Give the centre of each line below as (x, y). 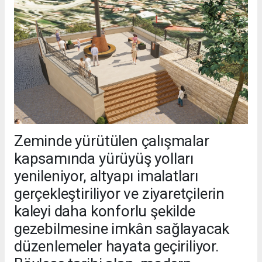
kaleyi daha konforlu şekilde (105, 211)
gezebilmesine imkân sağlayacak (122, 228)
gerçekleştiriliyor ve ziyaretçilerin (120, 193)
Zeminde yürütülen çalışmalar (112, 141)
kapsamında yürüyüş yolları (104, 158)
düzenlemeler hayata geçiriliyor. (116, 246)
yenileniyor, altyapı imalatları (106, 176)
